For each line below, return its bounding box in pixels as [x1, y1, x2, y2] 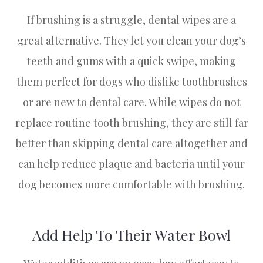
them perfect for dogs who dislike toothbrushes [16, 75, 247, 89]
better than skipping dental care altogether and [15, 136, 248, 151]
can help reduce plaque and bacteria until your [18, 157, 245, 171]
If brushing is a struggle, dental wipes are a [27, 13, 236, 28]
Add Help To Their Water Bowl [32, 225, 231, 245]
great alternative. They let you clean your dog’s [17, 33, 246, 48]
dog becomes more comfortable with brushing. [18, 177, 245, 192]
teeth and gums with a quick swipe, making [27, 54, 236, 69]
